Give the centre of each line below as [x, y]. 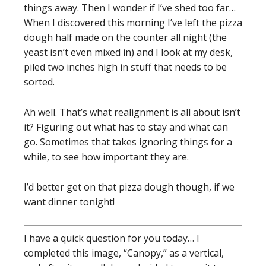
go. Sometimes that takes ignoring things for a [128, 142]
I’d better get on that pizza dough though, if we [129, 187]
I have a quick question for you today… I [112, 238]
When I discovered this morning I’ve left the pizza [133, 23]
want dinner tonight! [69, 202]
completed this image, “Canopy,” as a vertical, [124, 253]
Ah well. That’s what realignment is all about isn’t [132, 112]
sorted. [39, 82]
